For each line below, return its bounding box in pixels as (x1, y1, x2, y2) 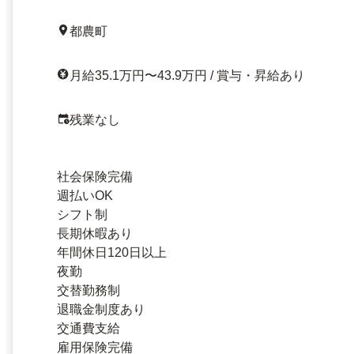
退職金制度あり (57, 302, 145, 316)
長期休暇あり (57, 226, 133, 240)
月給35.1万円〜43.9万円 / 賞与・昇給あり (70, 68, 305, 82)
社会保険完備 (57, 169, 133, 183)
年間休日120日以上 (57, 245, 167, 259)
